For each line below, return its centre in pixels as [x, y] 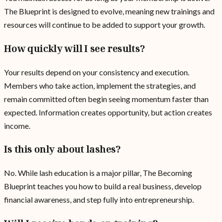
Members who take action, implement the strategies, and [100, 85]
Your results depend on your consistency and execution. [97, 72]
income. [17, 125]
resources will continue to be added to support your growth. [105, 25]
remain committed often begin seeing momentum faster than [106, 99]
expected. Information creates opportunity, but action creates [108, 112]
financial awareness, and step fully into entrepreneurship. [99, 200]
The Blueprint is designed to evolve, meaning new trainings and [109, 11]
